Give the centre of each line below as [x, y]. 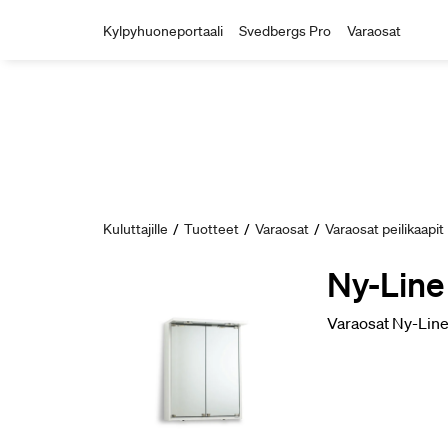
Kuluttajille [135, 229]
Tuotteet [211, 229]
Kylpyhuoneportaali [163, 31]
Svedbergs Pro [285, 31]
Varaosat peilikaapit [384, 229]
